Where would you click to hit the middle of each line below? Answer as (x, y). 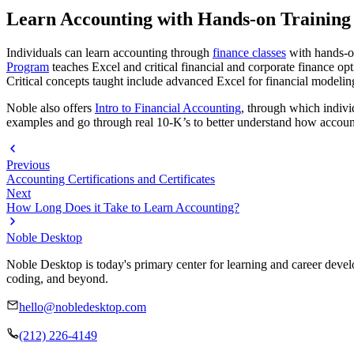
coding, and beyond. (57, 278)
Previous (28, 164)
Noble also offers (51, 107)
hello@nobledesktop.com (83, 307)
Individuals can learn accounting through (109, 52)
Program (28, 66)
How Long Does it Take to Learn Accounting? (123, 207)
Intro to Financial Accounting (168, 107)
